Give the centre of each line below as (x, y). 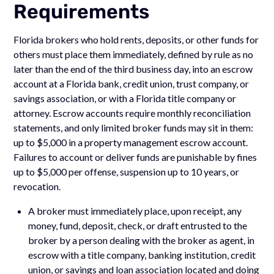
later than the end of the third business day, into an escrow (133, 68)
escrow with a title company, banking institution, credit (142, 254)
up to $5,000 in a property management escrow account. (131, 142)
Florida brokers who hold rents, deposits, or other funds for (136, 39)
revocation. (37, 186)
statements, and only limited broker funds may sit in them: (134, 127)
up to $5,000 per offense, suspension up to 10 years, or (127, 171)
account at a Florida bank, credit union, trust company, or (131, 83)
